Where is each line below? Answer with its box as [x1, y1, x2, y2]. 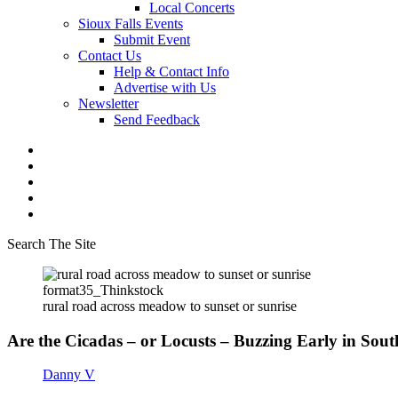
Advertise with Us [114, 80, 216, 95]
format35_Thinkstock [43, 283, 163, 298]
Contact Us [78, 48, 141, 63]
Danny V [43, 367, 95, 383]
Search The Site [7, 236, 96, 251]
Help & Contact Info [114, 64, 229, 79]
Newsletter [78, 96, 139, 111]
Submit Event [114, 32, 190, 47]
